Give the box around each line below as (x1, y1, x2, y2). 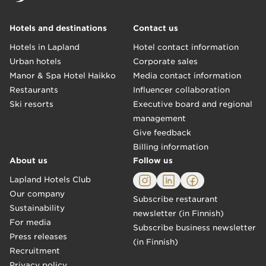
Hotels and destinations (9, 24, 107, 33)
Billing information (133, 142, 208, 151)
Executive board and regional (133, 100, 252, 109)
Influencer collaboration (133, 85, 230, 94)
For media (9, 218, 51, 227)
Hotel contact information (133, 43, 239, 52)
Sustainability (9, 204, 65, 213)
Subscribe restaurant (133, 195, 218, 204)
